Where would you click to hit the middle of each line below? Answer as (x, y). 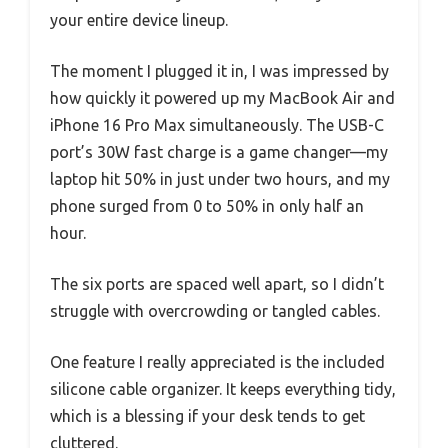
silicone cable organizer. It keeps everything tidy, (223, 389)
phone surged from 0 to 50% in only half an (207, 206)
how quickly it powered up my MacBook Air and (222, 98)
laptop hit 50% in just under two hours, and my (220, 179)
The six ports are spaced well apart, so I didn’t (217, 284)
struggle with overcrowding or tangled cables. (215, 311)
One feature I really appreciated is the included (217, 362)
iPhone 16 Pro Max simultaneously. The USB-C (217, 125)
